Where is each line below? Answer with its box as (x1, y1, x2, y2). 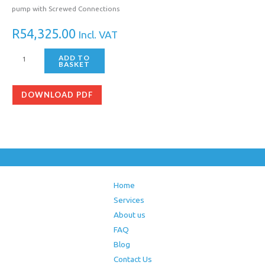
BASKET (59, 59, 91, 69)
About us (113, 210, 146, 220)
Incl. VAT (79, 29, 118, 41)
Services (113, 195, 144, 205)
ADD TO (59, 53, 91, 62)
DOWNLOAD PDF (21, 89, 93, 99)
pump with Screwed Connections (12, 4, 119, 12)
